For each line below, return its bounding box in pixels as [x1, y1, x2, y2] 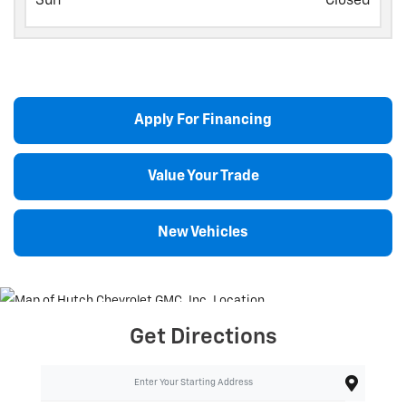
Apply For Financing [134, 113, 272, 128]
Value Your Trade [147, 169, 259, 184]
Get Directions [129, 326, 277, 348]
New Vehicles [158, 226, 248, 240]
